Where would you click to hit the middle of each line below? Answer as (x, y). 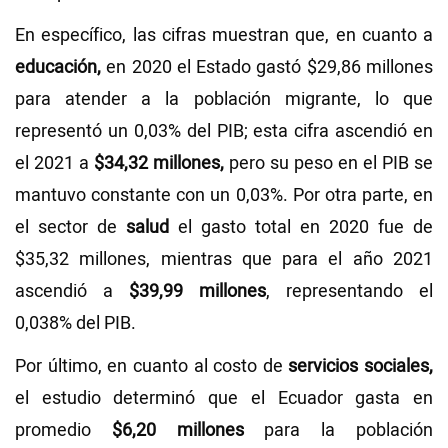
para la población (338, 431)
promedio (53, 431)
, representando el (349, 292)
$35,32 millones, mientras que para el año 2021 (224, 260)
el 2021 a (54, 164)
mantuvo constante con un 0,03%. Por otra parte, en (224, 196)
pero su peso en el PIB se (328, 164)
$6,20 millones (167, 431)
